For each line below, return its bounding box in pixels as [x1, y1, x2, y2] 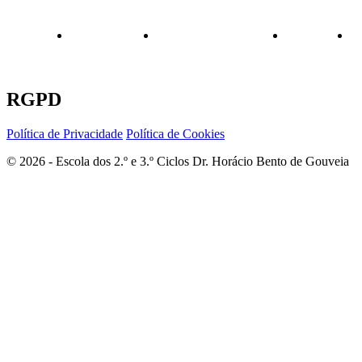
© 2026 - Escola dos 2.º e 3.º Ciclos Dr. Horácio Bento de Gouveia [6, 154, 349, 169]
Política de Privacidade [6, 127, 123, 141]
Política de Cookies [126, 127, 225, 141]
